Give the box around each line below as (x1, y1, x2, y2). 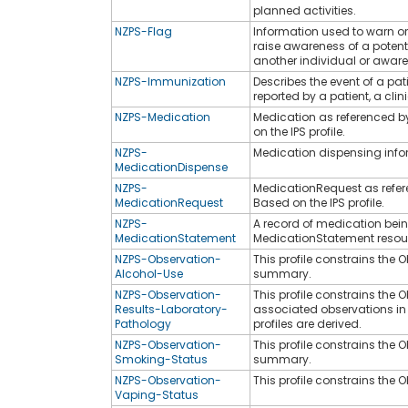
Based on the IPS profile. (253, 194, 384, 210)
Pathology (115, 315, 171, 331)
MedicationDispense (115, 158, 228, 175)
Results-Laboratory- (115, 301, 228, 317)
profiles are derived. (253, 315, 362, 331)
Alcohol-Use (115, 265, 183, 281)
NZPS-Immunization (115, 73, 226, 89)
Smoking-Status (115, 351, 208, 367)
